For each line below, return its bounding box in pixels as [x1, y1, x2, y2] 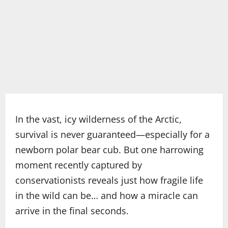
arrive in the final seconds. [15, 205, 129, 217]
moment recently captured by [15, 159, 142, 171]
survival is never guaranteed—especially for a [15, 128, 210, 140]
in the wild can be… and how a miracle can [15, 189, 198, 202]
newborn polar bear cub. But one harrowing [15, 144, 204, 156]
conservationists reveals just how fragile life [15, 174, 203, 186]
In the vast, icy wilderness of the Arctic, [15, 113, 182, 125]
